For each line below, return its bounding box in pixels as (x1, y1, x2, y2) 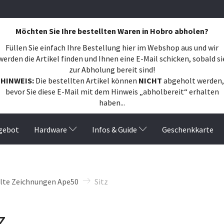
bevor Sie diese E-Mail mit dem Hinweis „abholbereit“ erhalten (5, 86, 219, 96)
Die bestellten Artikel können (33, 75, 138, 85)
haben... (99, 97, 125, 107)
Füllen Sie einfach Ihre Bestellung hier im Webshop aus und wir (5, 42, 218, 52)
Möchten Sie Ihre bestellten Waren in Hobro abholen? (15, 25, 208, 36)
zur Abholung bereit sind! (69, 64, 155, 74)
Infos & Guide (92, 124, 137, 134)
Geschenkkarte (162, 124, 213, 134)
